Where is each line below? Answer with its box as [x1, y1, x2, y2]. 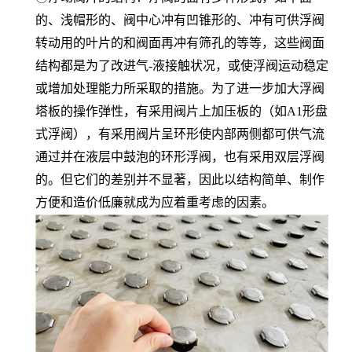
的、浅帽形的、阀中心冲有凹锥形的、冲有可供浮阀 [35, 13, 324, 27]
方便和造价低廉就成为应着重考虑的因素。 [35, 196, 274, 209]
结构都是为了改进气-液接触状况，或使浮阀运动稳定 [35, 59, 328, 72]
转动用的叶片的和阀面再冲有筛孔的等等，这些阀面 [35, 36, 324, 49]
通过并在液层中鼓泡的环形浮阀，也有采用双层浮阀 [35, 150, 324, 163]
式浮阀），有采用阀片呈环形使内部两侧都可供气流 [35, 127, 324, 141]
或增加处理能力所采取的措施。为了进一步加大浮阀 [35, 82, 324, 95]
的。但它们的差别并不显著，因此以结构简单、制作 [35, 173, 324, 186]
